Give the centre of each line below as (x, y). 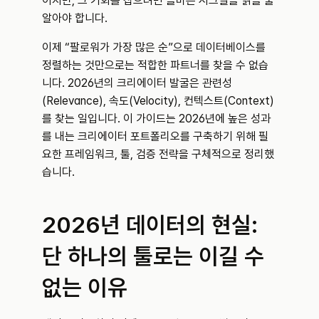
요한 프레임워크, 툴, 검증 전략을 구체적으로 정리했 (158, 154)
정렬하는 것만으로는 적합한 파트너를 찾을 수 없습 (155, 65)
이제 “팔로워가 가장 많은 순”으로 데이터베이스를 (154, 47)
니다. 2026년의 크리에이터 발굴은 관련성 (137, 83)
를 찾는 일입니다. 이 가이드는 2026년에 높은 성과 (156, 119)
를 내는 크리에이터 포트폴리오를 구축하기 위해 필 (155, 136)
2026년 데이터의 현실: (150, 225)
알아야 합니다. (75, 18)
